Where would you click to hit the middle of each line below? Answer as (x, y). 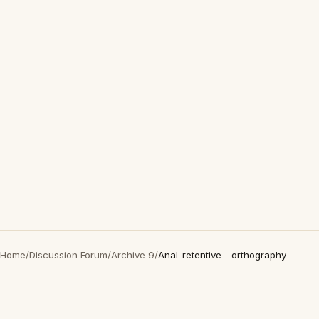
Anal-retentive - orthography (222, 255)
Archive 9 (133, 255)
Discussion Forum (68, 255)
